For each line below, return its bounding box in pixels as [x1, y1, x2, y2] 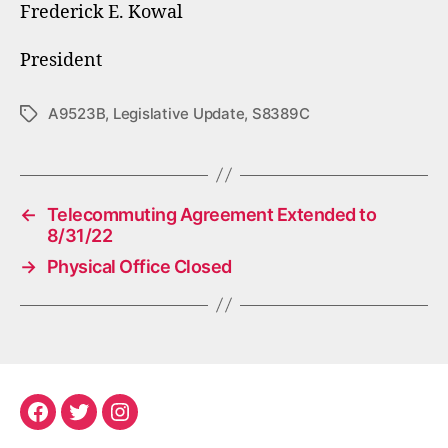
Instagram [118, 413, 203, 434]
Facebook [36, 413, 119, 434]
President [20, 48, 102, 72]
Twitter [77, 413, 137, 434]
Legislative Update [112, 103, 245, 123]
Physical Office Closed [46, 255, 232, 277]
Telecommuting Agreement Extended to [46, 203, 377, 225]
